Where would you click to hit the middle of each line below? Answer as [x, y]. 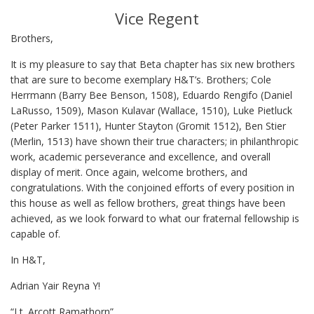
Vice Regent [157, 19]
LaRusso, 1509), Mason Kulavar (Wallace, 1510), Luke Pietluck [151, 111]
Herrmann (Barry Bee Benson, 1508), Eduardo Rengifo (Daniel [151, 95]
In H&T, [28, 260]
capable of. [35, 234]
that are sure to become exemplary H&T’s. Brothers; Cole [141, 80]
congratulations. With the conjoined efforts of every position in [152, 188]
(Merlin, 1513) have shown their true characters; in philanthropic [155, 142]
